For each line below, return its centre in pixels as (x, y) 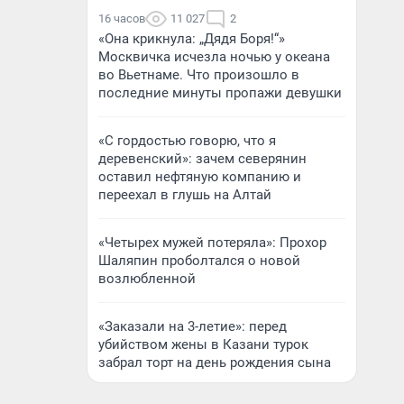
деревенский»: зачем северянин (202, 159)
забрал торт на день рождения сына (215, 363)
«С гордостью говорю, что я (187, 141)
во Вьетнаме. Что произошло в (199, 75)
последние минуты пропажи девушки (220, 93)
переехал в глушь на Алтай (185, 195)
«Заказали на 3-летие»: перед (193, 326)
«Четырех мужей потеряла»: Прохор (212, 243)
